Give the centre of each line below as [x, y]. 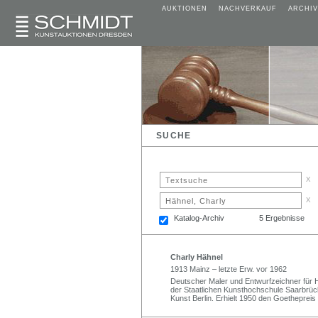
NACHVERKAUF [248, 9]
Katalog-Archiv [199, 218]
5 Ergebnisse [282, 218]
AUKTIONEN [185, 9]
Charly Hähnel [197, 257]
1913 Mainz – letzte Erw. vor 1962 [229, 269]
